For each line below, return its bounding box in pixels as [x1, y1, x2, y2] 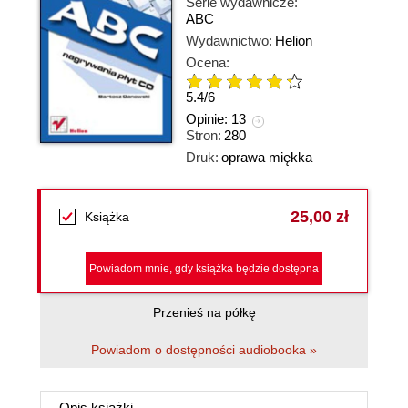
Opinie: [186, 111, 231, 127]
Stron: [186, 127, 221, 143]
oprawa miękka [221, 149, 312, 165]
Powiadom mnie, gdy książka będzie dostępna [89, 262, 319, 275]
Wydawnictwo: [186, 33, 272, 48]
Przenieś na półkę [152, 305, 256, 320]
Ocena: [186, 55, 229, 70]
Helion [275, 33, 312, 48]
